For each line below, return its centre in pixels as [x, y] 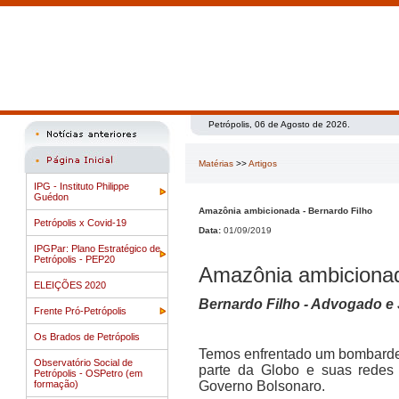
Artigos [263, 163]
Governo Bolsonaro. [262, 386]
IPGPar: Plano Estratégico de [97, 248]
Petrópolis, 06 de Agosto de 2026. [279, 124]
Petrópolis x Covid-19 [80, 223]
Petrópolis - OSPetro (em [88, 373]
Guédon [51, 197]
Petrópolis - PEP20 [74, 259]
